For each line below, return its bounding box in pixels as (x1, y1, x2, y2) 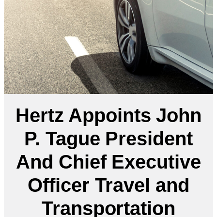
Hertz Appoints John (15, 104, 202, 126)
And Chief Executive (16, 151, 201, 172)
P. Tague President (24, 127, 193, 149)
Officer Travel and (28, 174, 189, 196)
